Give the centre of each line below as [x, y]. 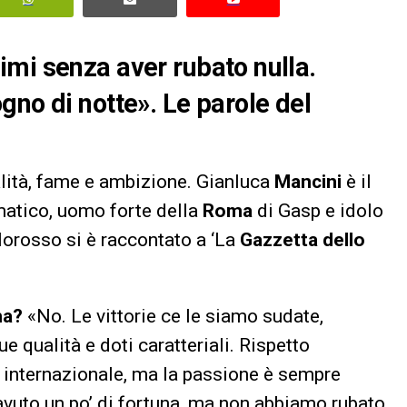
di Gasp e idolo [318, 210]
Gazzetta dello [303, 239]
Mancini [308, 181]
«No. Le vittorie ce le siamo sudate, [173, 316]
